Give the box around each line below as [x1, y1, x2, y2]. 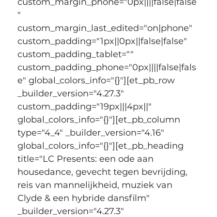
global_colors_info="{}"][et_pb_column [17, 114, 183, 125]
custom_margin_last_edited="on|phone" [17, 22, 195, 33]
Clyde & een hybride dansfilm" [17, 192, 152, 203]
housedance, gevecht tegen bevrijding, [17, 166, 190, 177]
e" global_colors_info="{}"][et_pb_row [17, 75, 177, 86]
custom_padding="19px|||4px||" [17, 101, 154, 112]
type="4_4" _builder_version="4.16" [17, 127, 167, 138]
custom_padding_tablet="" [17, 48, 136, 60]
